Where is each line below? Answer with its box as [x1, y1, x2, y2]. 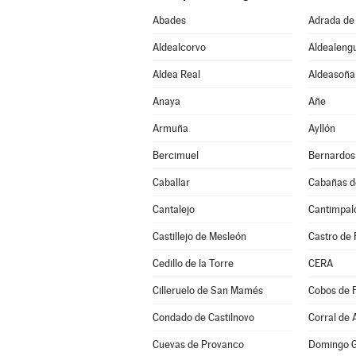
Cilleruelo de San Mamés [152, 284, 263, 296]
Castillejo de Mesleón [152, 230, 246, 242]
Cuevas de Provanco [152, 339, 244, 350]
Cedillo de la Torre [152, 257, 234, 269]
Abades [152, 14, 186, 26]
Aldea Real [152, 68, 200, 80]
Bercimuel [152, 149, 199, 161]
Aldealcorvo [152, 41, 206, 53]
